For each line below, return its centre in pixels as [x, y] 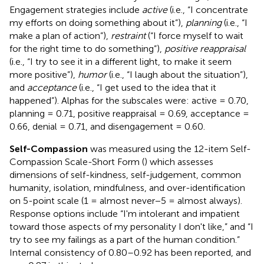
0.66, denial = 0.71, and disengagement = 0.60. [107, 126]
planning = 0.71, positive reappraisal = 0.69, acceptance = [129, 113]
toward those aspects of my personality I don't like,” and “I [131, 226]
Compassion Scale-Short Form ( [77, 161]
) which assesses [179, 161]
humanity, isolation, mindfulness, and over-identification [127, 187]
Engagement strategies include [76, 9]
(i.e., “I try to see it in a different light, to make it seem [121, 61]
